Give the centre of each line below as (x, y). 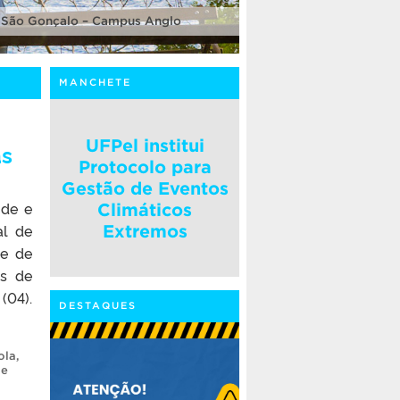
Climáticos (145, 209)
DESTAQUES (98, 306)
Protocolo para (145, 167)
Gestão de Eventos (145, 188)
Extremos (145, 231)
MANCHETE (95, 82)
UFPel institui (145, 145)
